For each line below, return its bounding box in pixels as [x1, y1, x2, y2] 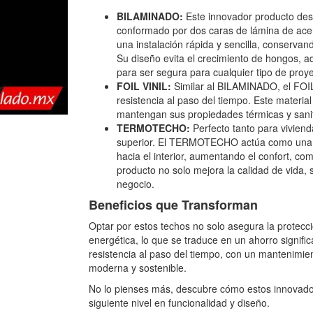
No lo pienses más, [89, 282, 173, 296]
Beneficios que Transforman [89, 196, 258, 214]
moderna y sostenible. [89, 261, 187, 275]
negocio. [117, 177, 154, 191]
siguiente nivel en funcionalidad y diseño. [89, 296, 270, 310]
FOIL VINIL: [117, 79, 171, 93]
